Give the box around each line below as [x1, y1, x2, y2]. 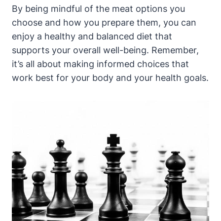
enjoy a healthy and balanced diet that [12, 31, 172, 42]
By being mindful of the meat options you [12, 3, 185, 14]
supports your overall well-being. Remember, [12, 45, 199, 56]
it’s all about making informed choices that [12, 59, 189, 70]
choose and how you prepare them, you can [12, 17, 196, 28]
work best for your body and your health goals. [12, 73, 209, 83]
